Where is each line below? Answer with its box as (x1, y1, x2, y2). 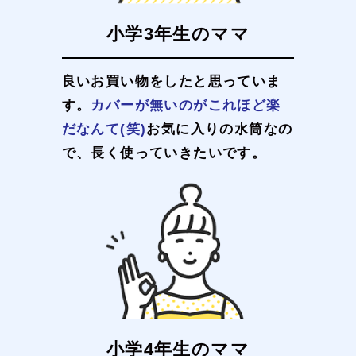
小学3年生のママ (106, 24, 250, 44)
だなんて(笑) (61, 122, 147, 137)
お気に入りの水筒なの (146, 122, 293, 137)
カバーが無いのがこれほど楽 (91, 98, 281, 114)
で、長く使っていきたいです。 (61, 145, 267, 161)
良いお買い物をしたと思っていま (61, 74, 281, 90)
